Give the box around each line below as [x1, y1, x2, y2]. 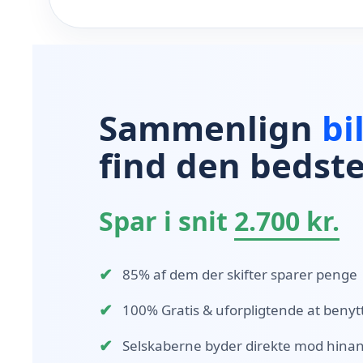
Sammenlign [99, 104, 322, 151]
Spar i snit [99, 203, 234, 238]
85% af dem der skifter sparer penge [122, 265, 357, 284]
